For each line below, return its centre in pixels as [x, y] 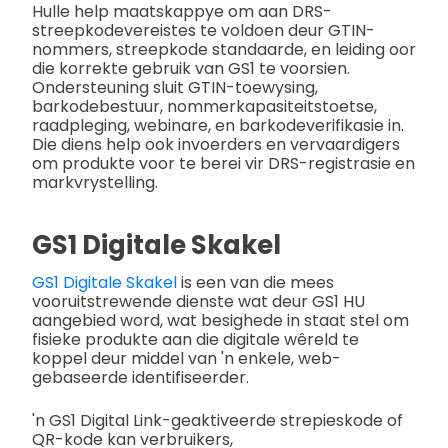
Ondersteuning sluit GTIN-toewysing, [175, 87]
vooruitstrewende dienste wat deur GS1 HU [198, 301]
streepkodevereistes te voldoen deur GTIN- [203, 30]
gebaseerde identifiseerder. [140, 377]
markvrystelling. [95, 182]
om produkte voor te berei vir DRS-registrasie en [223, 163]
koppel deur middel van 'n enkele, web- [186, 358]
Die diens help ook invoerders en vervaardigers [216, 144]
